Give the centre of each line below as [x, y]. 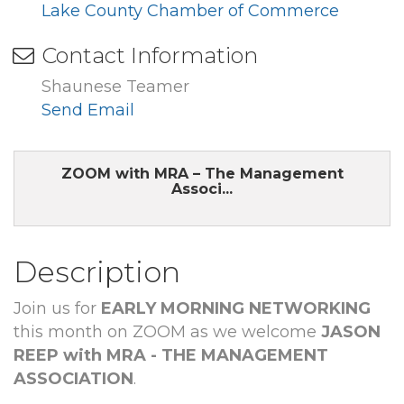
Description [97, 271]
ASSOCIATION [73, 378]
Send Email [88, 110]
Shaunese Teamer [115, 86]
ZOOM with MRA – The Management [202, 173]
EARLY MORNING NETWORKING [236, 308]
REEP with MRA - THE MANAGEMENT [171, 355]
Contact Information [150, 55]
